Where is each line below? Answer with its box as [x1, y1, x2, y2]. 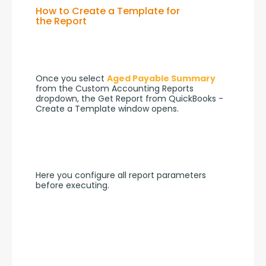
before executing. [36, 179, 109, 191]
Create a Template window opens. [36, 103, 179, 115]
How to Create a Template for [36, 4, 180, 18]
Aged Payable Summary [107, 72, 216, 85]
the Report [36, 14, 87, 28]
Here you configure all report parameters [36, 169, 206, 181]
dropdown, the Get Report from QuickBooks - [36, 93, 223, 105]
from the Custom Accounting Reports [36, 83, 194, 95]
